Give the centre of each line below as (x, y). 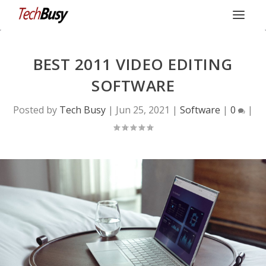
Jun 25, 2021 (143, 110)
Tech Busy (83, 110)
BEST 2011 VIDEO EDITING (133, 64)
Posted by (36, 110)
